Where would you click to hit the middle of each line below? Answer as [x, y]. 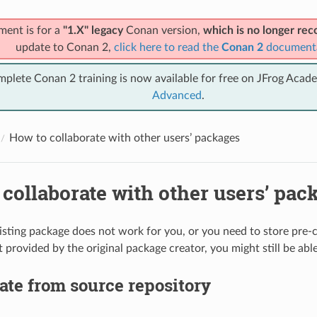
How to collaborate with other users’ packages [124, 138]
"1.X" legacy [93, 30]
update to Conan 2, [64, 47]
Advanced [177, 95]
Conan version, [163, 30]
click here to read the [167, 47]
